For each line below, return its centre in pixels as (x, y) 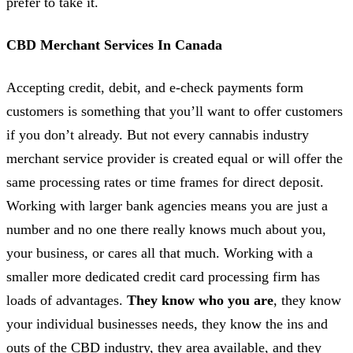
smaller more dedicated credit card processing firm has (163, 276)
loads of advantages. (67, 300)
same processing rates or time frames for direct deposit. (165, 182)
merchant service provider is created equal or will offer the (175, 158)
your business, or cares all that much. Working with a (160, 253)
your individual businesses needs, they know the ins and (167, 323)
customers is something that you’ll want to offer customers (175, 111)
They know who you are (200, 300)
